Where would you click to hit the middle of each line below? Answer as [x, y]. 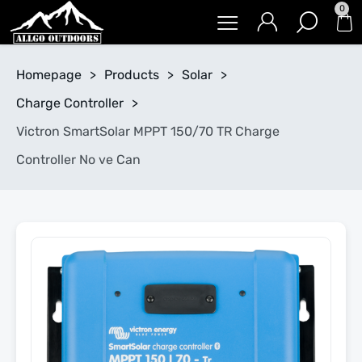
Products [132, 75]
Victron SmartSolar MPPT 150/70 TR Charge [148, 131]
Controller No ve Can [78, 160]
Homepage [49, 75]
